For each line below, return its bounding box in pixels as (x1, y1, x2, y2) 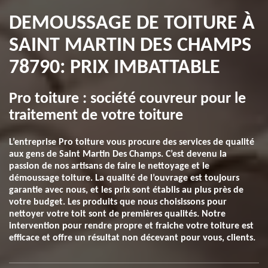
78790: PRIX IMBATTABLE (9, 57, 220, 78)
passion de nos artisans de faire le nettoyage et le (9, 162, 209, 171)
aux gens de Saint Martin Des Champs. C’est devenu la (9, 150, 227, 159)
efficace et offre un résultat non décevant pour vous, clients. (9, 233, 255, 243)
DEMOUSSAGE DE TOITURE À (9, 13, 255, 34)
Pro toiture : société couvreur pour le (9, 91, 246, 107)
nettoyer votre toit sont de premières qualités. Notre (9, 209, 226, 219)
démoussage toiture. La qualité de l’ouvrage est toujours (9, 173, 239, 183)
